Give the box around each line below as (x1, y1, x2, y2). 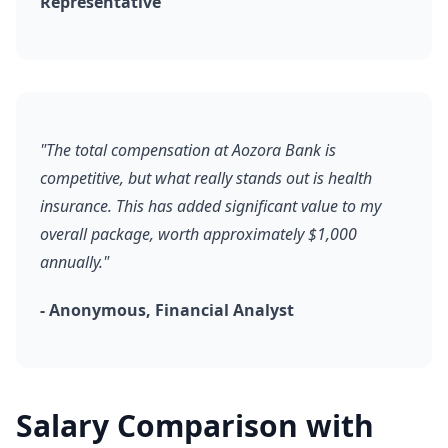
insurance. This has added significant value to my (40, 195, 381, 217)
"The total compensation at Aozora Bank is (40, 139, 336, 161)
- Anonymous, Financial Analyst (40, 299, 294, 321)
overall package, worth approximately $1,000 (40, 223, 357, 245)
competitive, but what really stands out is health (40, 167, 372, 189)
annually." (40, 251, 109, 273)
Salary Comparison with (16, 405, 374, 446)
